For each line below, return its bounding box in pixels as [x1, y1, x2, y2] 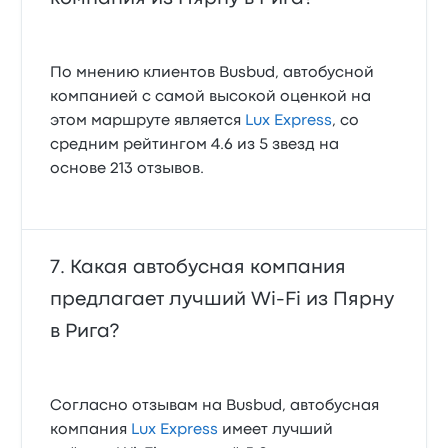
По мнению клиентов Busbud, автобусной [50, 65, 375, 80]
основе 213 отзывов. [50, 161, 205, 176]
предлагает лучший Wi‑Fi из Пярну [50, 290, 395, 308]
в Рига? [50, 322, 120, 340]
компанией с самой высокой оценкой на [50, 89, 372, 104]
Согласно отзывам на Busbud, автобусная [50, 398, 380, 413]
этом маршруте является [50, 113, 246, 128]
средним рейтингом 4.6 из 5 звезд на [50, 137, 340, 152]
